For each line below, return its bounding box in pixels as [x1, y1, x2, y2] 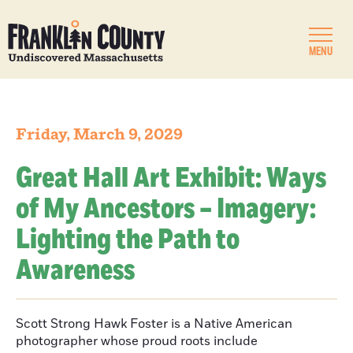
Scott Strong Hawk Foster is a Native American [16, 315, 292, 333]
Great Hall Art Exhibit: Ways [16, 159, 326, 198]
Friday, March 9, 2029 [16, 124, 183, 145]
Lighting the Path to [16, 221, 240, 259]
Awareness [16, 251, 135, 290]
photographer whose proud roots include [16, 333, 258, 350]
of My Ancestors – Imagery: [16, 190, 316, 229]
